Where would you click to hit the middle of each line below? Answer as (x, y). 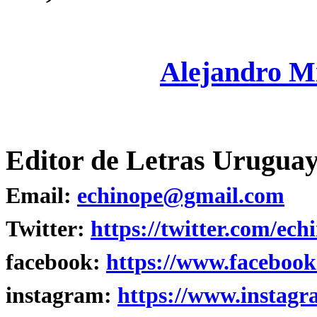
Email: (41, 196)
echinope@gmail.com (181, 196)
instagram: (62, 295)
